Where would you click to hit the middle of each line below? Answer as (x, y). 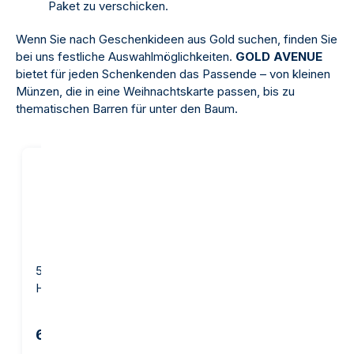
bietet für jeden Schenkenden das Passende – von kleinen (173, 73)
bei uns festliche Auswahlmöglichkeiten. (126, 56)
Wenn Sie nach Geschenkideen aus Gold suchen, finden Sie (177, 39)
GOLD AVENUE (279, 56)
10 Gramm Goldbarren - (269, 270)
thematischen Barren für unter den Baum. (127, 108)
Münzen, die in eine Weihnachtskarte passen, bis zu (155, 91)
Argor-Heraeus (246, 288)
